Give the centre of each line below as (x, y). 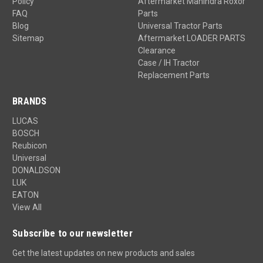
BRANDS (30, 101)
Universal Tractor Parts (180, 26)
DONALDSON (36, 171)
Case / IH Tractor (168, 63)
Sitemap (28, 38)
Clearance (156, 51)
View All (27, 208)
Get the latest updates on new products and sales (104, 253)
